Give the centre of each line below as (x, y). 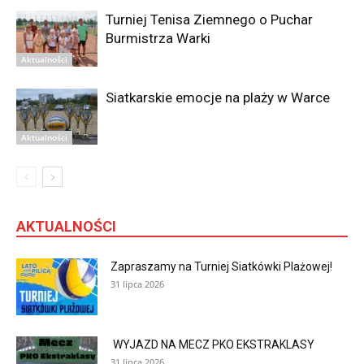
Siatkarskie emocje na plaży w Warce (218, 97)
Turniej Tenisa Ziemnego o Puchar (209, 19)
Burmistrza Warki (158, 38)
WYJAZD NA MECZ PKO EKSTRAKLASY (214, 344)
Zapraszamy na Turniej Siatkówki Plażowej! (221, 266)
